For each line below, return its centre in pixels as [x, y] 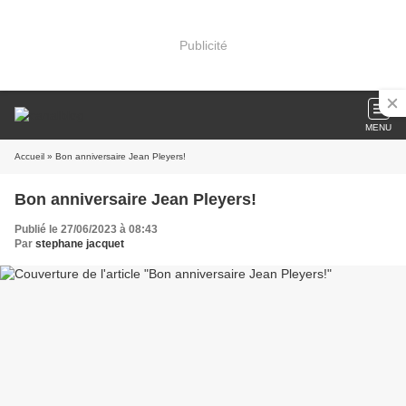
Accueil [29, 156]
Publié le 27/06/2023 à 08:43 [86, 229]
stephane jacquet [80, 244]
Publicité [203, 45]
